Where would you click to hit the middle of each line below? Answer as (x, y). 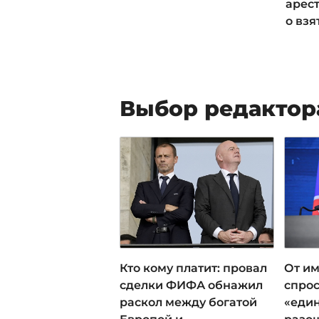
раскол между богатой (188, 302)
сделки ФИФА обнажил (191, 285)
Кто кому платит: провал (193, 268)
